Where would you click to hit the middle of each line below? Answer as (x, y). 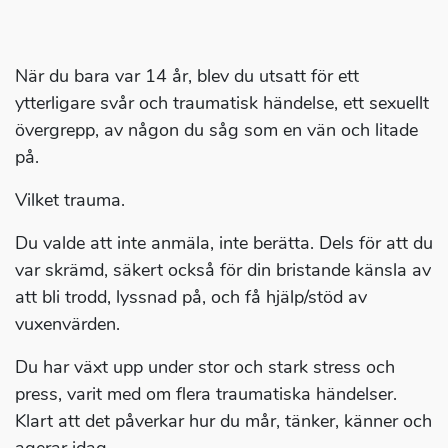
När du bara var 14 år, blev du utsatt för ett (187, 76)
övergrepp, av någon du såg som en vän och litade (216, 130)
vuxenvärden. (67, 324)
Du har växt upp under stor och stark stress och (205, 367)
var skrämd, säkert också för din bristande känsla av (223, 270)
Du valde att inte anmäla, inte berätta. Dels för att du (224, 243)
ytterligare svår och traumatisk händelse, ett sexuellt (222, 103)
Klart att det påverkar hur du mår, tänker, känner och (223, 421)
